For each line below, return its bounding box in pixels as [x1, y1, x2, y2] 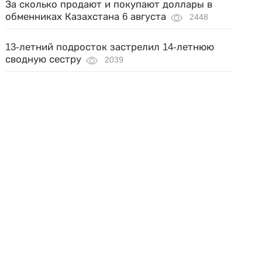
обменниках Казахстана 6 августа [5, 11, 167, 22]
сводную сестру [5, 54, 82, 65]
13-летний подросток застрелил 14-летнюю [5, 42, 215, 53]
